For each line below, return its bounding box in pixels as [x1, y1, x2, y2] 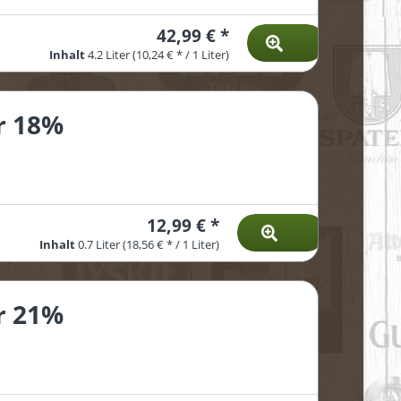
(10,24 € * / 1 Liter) [132, 47, 229, 64]
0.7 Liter [77, 237, 123, 253]
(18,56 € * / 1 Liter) [122, 237, 219, 253]
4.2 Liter [87, 47, 132, 64]
